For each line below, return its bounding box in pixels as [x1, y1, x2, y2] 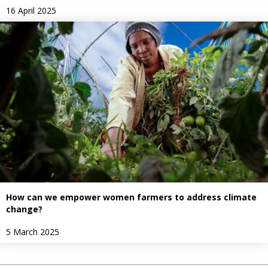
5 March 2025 [6, 226, 59, 238]
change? [6, 203, 42, 215]
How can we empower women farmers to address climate [6, 191, 257, 203]
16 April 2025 [6, 5, 56, 17]
